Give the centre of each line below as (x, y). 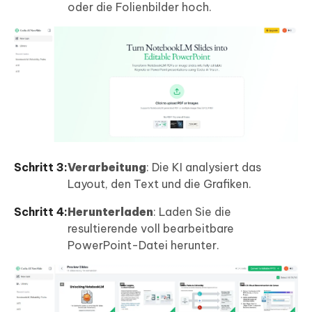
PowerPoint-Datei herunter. (143, 245)
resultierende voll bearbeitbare (151, 228)
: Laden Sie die (192, 211)
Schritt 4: (41, 211)
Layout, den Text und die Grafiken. (159, 184)
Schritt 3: (41, 167)
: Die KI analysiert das (204, 167)
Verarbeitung (107, 167)
